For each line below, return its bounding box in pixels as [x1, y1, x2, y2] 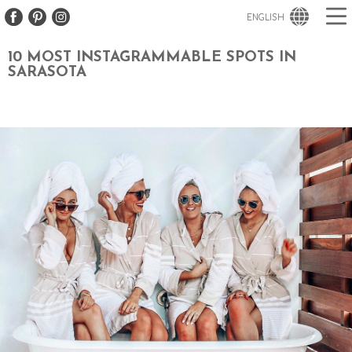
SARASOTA [8, 65, 86, 80]
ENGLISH [247, 13, 284, 22]
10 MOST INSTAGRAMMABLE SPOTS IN [8, 50, 296, 65]
